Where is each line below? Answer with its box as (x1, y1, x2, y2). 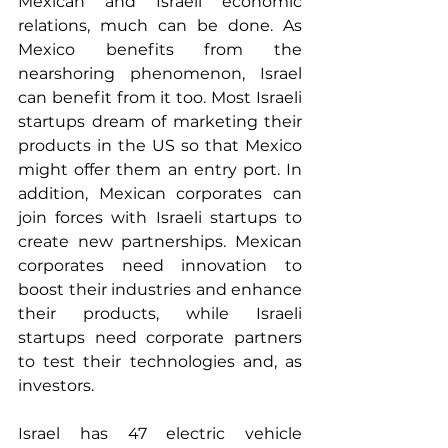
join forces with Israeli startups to (18, 208, 302, 227)
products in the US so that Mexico (18, 136, 302, 155)
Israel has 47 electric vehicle (18, 424, 302, 443)
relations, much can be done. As (18, 16, 302, 35)
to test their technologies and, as (18, 352, 302, 371)
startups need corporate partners (18, 328, 302, 347)
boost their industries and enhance (18, 280, 302, 299)
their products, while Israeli (18, 304, 302, 323)
